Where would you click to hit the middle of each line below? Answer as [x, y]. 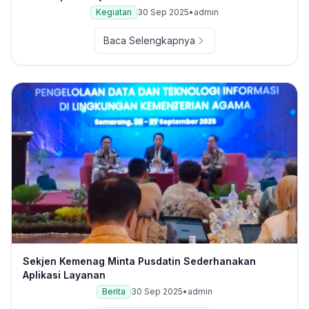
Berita [114, 292]
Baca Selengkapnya [149, 41]
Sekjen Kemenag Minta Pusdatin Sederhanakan [139, 261]
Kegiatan [114, 12]
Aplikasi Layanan [64, 275]
